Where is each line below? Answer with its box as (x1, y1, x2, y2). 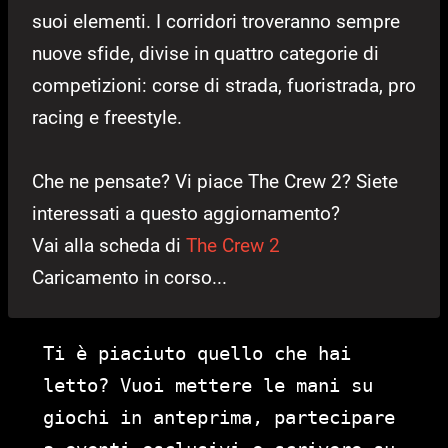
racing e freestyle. (32, 105, 182, 129)
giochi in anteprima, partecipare (43, 405, 395, 428)
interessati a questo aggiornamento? (32, 201, 340, 225)
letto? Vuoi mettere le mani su (43, 373, 373, 396)
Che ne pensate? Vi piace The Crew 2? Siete (32, 169, 398, 193)
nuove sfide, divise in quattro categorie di (32, 41, 379, 65)
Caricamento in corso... (32, 265, 227, 289)
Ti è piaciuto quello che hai (43, 341, 351, 364)
